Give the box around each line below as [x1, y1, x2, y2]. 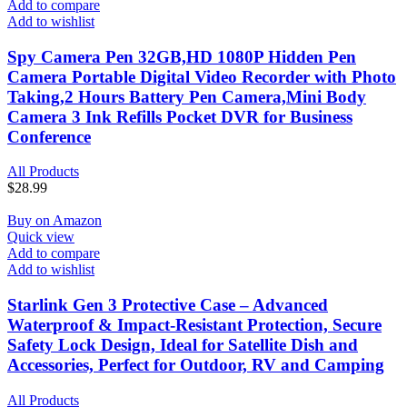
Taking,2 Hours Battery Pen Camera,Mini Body [7, 86, 366, 106]
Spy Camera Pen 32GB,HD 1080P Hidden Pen [7, 46, 356, 66]
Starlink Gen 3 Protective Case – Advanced [7, 295, 328, 315]
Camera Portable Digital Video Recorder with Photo [7, 66, 396, 86]
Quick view [7, 229, 74, 245]
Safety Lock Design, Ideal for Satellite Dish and [7, 335, 358, 355]
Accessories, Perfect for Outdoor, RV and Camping [7, 355, 384, 375]
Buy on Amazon [7, 213, 102, 229]
